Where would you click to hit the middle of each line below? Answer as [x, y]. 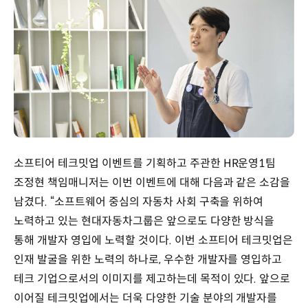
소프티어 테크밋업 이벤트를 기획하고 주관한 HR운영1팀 [145, 163]
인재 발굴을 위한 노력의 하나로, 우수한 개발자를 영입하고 [148, 259]
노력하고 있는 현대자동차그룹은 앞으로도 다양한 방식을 [144, 221]
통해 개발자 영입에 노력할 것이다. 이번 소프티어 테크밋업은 [154, 240]
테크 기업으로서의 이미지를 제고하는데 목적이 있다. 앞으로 [152, 278]
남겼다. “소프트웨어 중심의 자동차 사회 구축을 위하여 [139, 201]
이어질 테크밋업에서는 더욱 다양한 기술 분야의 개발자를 [146, 298]
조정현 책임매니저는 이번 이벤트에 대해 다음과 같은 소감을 [152, 182]
